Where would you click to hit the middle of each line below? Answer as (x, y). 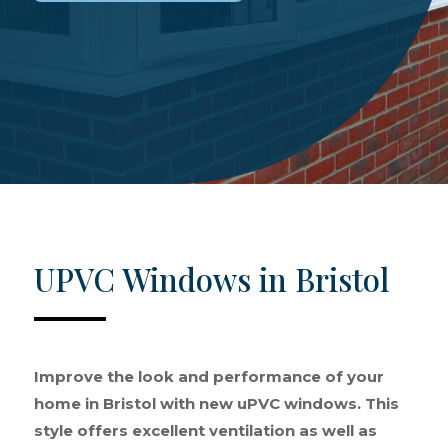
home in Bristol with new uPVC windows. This (216, 403)
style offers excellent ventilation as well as (205, 430)
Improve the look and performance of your (208, 376)
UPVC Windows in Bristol (211, 279)
